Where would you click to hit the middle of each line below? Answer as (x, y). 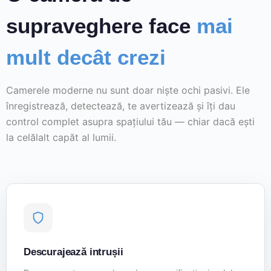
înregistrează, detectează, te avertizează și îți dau (121, 106)
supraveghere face (101, 26)
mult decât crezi (86, 57)
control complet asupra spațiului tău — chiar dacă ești (130, 122)
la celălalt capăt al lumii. (61, 138)
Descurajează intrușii (73, 252)
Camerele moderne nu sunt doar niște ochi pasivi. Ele (128, 90)
